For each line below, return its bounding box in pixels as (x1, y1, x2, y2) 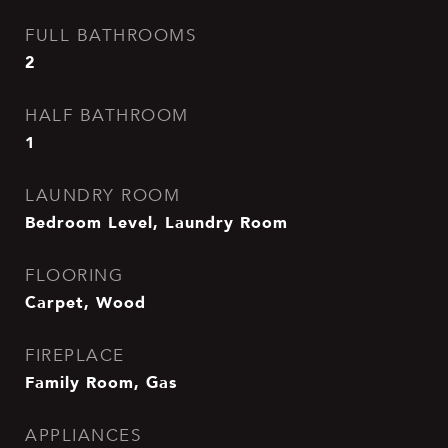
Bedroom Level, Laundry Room (25, 209, 288, 235)
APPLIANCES (25, 425, 141, 446)
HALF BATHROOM (25, 105, 189, 126)
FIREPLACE (25, 345, 125, 366)
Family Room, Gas (25, 369, 177, 395)
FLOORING (25, 265, 123, 286)
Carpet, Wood (25, 289, 146, 315)
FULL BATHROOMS (25, 25, 196, 46)
